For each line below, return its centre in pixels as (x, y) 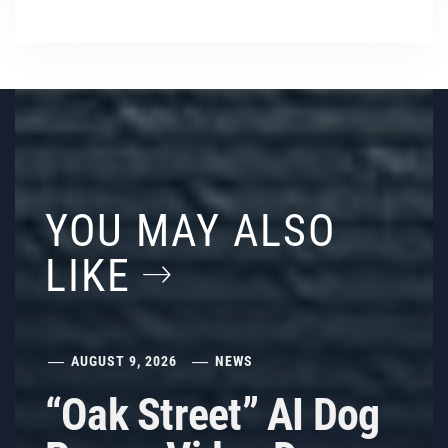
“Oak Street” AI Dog (212, 415)
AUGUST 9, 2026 (124, 361)
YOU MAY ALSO (190, 231)
